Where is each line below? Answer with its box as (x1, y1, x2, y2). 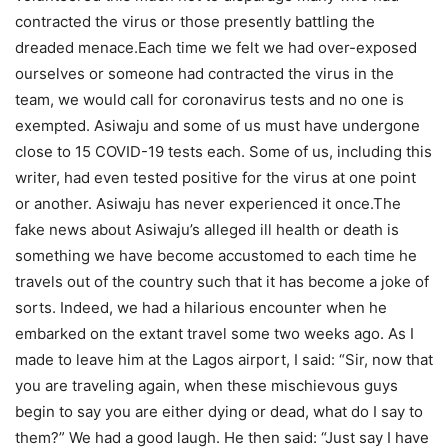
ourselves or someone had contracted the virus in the (15, 64, 394, 84)
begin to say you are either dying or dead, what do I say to (15, 402, 423, 422)
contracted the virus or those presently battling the (15, 12, 375, 32)
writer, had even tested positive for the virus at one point (15, 168, 416, 188)
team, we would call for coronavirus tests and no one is (15, 90, 404, 110)
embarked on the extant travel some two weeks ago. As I (15, 324, 414, 344)
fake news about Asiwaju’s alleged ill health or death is (15, 220, 399, 240)
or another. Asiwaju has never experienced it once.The (15, 194, 401, 214)
